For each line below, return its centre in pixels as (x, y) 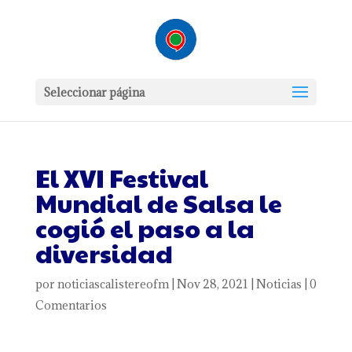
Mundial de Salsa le (158, 202)
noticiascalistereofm (113, 284)
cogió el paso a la (145, 227)
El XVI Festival (121, 177)
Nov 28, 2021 (212, 284)
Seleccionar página (93, 92)
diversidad (104, 253)
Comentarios (71, 305)
